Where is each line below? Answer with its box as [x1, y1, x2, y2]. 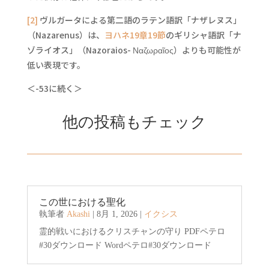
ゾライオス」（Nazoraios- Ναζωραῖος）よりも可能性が [26, 44, 241, 56]
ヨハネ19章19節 [104, 29, 166, 41]
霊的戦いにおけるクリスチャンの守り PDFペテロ [38, 227, 225, 236]
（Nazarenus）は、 [26, 29, 104, 41]
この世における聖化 [38, 197, 125, 207]
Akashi [66, 210, 90, 219]
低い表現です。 [26, 59, 85, 71]
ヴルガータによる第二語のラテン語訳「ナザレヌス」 [37, 14, 241, 26]
